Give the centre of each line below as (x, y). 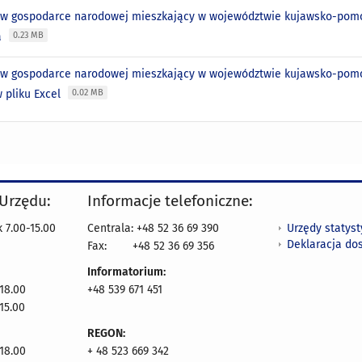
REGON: (106, 334)
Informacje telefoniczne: (170, 201)
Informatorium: (126, 272)
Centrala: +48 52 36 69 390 (153, 229)
